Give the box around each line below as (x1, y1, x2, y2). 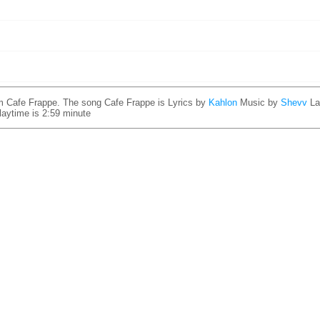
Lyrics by (168, 97, 209, 108)
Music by (240, 97, 281, 108)
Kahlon (209, 97, 237, 108)
